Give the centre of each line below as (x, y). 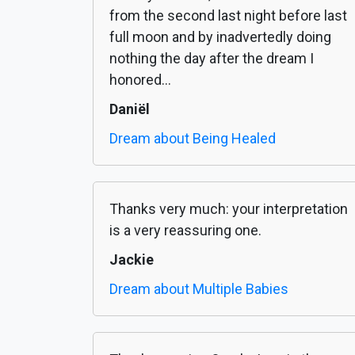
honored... (140, 80)
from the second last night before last (228, 16)
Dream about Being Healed (193, 139)
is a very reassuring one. (185, 231)
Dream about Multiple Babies (199, 289)
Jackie (132, 260)
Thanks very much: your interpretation (229, 209)
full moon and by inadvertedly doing (220, 37)
